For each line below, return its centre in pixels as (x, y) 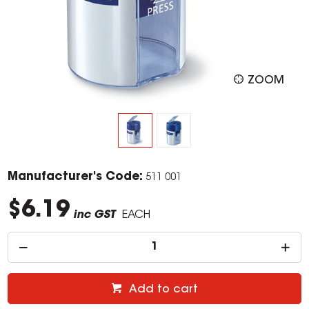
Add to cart (163, 290)
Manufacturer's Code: (76, 177)
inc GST (94, 216)
